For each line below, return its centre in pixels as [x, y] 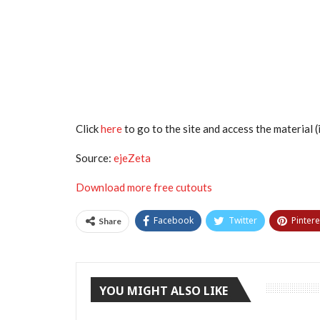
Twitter [243, 221]
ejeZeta [132, 158]
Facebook [174, 221]
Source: [95, 158]
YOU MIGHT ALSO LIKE [164, 291]
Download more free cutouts [145, 187]
